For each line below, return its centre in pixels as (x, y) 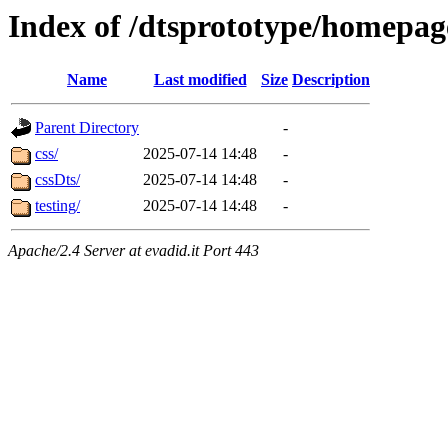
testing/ (57, 206)
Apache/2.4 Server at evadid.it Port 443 (133, 251)
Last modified (200, 80)
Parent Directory (87, 128)
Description (331, 80)
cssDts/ (57, 180)
